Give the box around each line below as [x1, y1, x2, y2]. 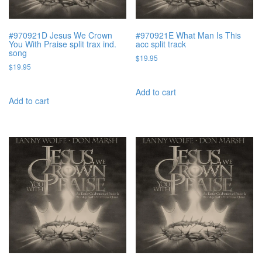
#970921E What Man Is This [136, 29, 242, 41]
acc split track [136, 37, 187, 50]
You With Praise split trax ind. [9, 37, 116, 50]
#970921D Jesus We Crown [9, 29, 112, 41]
